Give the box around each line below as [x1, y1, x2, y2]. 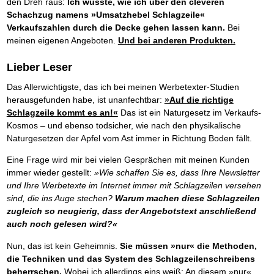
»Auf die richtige [164, 95, 234, 105]
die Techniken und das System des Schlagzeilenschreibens [6, 253, 255, 264]
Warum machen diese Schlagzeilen [114, 193, 260, 204]
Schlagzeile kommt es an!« [6, 108, 118, 118]
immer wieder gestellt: [6, 168, 94, 178]
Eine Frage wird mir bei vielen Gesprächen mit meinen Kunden [6, 155, 250, 165]
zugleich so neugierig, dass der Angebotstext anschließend [6, 206, 256, 217]
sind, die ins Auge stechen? [6, 193, 115, 204]
